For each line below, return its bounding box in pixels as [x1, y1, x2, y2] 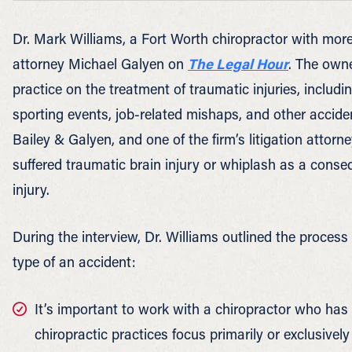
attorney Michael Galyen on [13, 54, 188, 73]
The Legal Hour [188, 54, 288, 73]
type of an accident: [13, 252, 136, 271]
